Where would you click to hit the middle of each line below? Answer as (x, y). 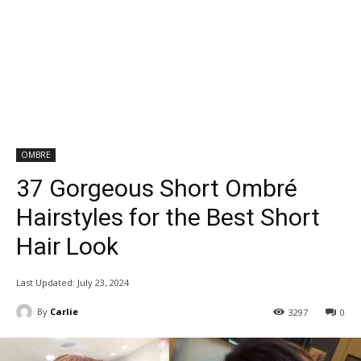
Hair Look (67, 246)
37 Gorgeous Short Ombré (157, 188)
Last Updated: (46, 282)
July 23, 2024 (103, 282)
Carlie (64, 311)
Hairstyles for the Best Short (168, 217)
